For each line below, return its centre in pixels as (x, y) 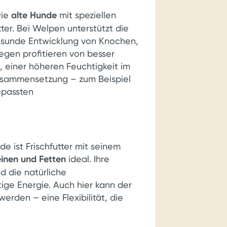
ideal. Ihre (88, 159)
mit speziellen (86, 15)
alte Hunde (34, 15)
